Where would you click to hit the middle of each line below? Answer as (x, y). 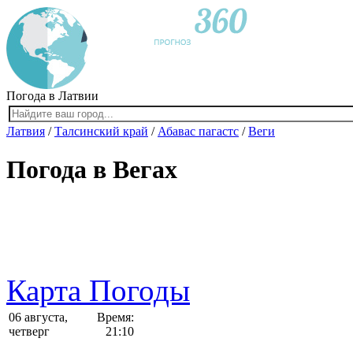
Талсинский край (101, 131)
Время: (115, 317)
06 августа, (38, 317)
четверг (29, 331)
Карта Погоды (98, 290)
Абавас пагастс (198, 131)
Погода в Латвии (52, 96)
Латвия (26, 131)
